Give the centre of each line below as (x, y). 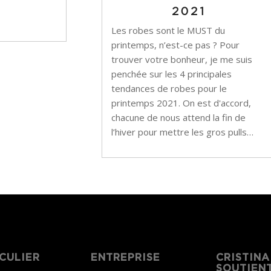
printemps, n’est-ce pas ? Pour (176, 45)
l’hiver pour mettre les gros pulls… (183, 132)
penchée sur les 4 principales (172, 74)
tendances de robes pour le (169, 89)
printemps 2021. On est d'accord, (181, 103)
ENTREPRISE (125, 258)
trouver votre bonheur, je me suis (182, 60)
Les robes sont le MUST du (168, 31)
